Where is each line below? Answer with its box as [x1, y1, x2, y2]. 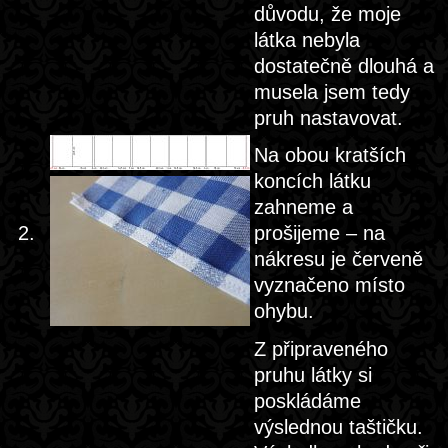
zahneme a [254, 196, 353, 218]
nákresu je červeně [254, 248, 423, 270]
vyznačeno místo [254, 274, 405, 296]
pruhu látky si [254, 364, 372, 386]
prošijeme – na [254, 222, 385, 244]
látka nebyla [254, 29, 360, 51]
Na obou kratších [254, 144, 406, 166]
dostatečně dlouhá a [254, 55, 434, 77]
